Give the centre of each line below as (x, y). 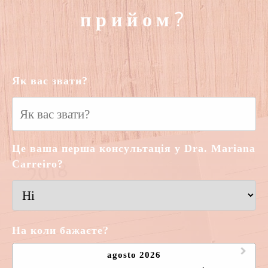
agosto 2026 (134, 255)
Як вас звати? (50, 81)
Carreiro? (38, 164)
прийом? (134, 20)
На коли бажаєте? (60, 230)
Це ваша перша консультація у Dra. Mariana (134, 148)
